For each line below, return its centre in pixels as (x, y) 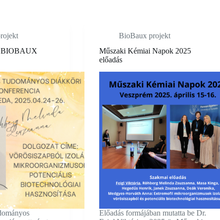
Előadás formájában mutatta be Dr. (152, 213)
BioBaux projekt (144, 36)
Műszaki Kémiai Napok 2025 (145, 51)
